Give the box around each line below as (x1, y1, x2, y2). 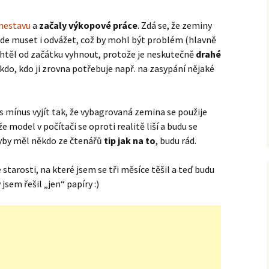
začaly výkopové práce (39, 19, 138, 31)
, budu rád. (156, 134, 196, 147)
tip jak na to (104, 134, 156, 147)
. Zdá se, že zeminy (138, 19, 212, 31)
